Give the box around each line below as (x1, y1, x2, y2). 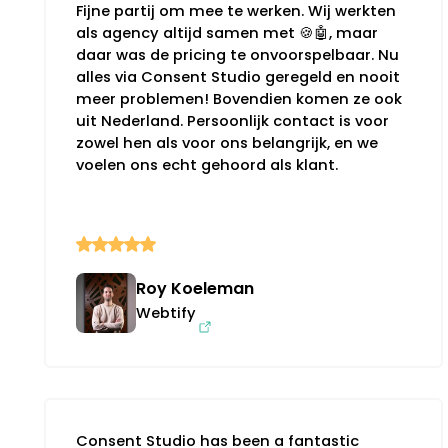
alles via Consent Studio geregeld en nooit (76, 66, 400, 87)
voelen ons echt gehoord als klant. (76, 154, 338, 175)
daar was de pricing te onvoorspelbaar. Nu (76, 44, 399, 65)
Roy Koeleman (136, 276, 254, 300)
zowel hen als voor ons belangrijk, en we (76, 132, 378, 153)
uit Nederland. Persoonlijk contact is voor (76, 110, 389, 131)
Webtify (136, 302, 196, 323)
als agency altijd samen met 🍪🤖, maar (76, 22, 378, 43)
